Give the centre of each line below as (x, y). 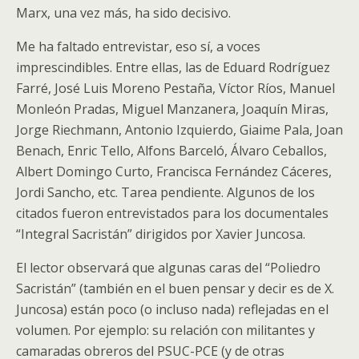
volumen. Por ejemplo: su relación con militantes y (165, 330)
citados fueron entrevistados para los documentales (172, 213)
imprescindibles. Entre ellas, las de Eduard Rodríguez (173, 67)
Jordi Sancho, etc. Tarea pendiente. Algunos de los (165, 192)
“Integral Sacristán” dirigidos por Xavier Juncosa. (161, 234)
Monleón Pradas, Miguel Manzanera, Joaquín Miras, (172, 109)
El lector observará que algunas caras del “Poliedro (168, 268)
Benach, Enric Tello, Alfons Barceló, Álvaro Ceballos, (171, 151)
